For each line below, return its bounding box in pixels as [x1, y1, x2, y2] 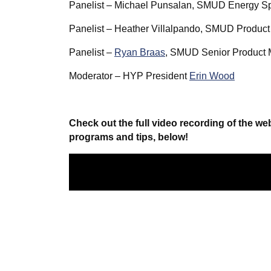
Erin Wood [189, 71, 235, 82]
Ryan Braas [114, 47, 165, 58]
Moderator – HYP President [69, 71, 189, 82]
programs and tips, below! [69, 132, 188, 143]
